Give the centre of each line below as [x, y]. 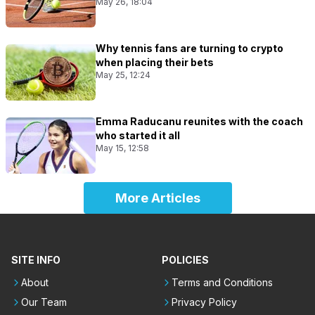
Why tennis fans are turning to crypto [189, 49]
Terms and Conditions [222, 283]
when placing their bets [155, 63]
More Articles [157, 198]
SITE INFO [36, 260]
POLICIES [185, 260]
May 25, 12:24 [123, 75]
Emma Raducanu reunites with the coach [199, 122]
